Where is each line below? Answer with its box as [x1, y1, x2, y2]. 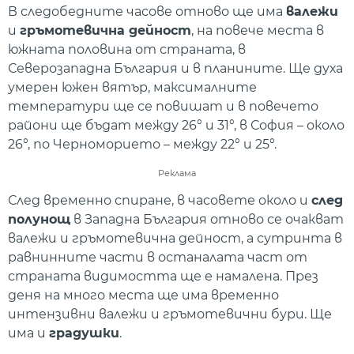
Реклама [158, 167, 196, 179]
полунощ [8, 211, 70, 227]
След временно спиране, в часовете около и [8, 192, 311, 208]
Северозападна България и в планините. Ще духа [8, 61, 343, 77]
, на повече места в [191, 23, 324, 39]
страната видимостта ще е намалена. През [8, 268, 318, 284]
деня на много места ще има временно [8, 287, 279, 303]
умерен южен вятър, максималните [8, 80, 257, 96]
